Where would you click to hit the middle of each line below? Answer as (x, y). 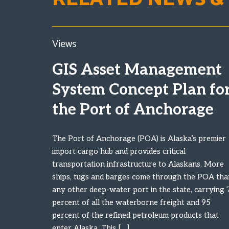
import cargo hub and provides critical (119, 151)
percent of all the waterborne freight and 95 (131, 202)
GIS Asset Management (137, 70)
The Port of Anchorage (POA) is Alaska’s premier (139, 139)
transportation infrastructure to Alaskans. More (138, 164)
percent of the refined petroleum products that (135, 215)
